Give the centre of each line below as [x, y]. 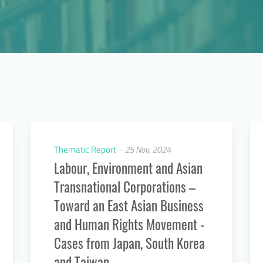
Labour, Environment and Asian [128, 168]
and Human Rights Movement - [129, 224]
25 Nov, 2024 [147, 149]
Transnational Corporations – [125, 187]
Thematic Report [86, 149]
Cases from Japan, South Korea [129, 243]
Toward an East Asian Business [129, 205]
